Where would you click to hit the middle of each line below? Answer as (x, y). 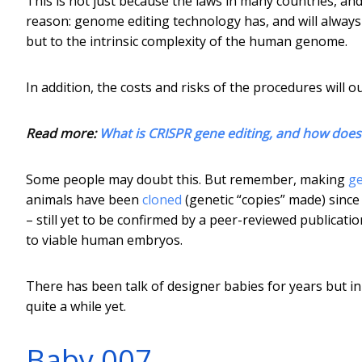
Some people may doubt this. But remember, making (187, 179)
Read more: (63, 133)
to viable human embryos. (104, 240)
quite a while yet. (76, 306)
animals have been (84, 199)
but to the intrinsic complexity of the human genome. (187, 41)
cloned (162, 199)
